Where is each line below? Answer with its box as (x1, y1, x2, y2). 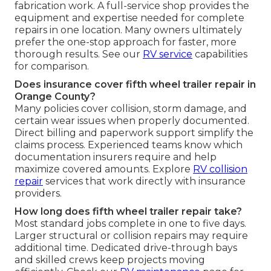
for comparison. (15, 60, 89, 72)
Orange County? (15, 90, 96, 102)
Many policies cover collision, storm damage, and (15, 102, 247, 114)
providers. (15, 187, 62, 199)
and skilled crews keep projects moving (15, 253, 205, 266)
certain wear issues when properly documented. (15, 114, 249, 126)
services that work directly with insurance (43, 175, 246, 187)
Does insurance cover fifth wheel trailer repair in (15, 78, 256, 90)
